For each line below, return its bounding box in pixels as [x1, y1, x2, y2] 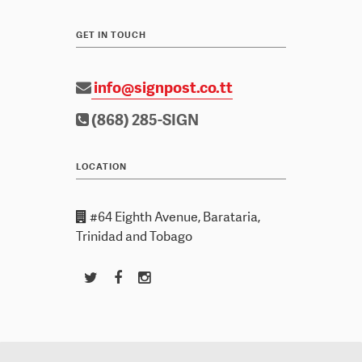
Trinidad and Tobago [76, 227, 192, 245]
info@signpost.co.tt [91, 77, 233, 98]
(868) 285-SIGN [89, 109, 199, 130]
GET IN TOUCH [76, 28, 146, 41]
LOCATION [76, 160, 127, 173]
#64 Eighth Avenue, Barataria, [87, 208, 260, 225]
